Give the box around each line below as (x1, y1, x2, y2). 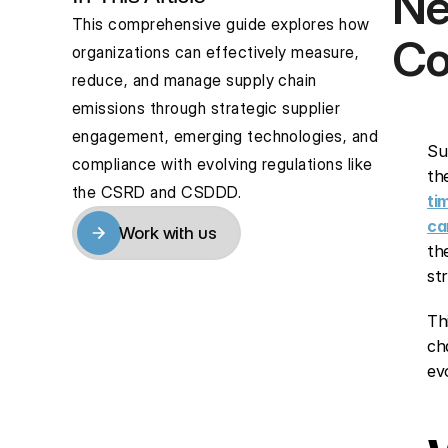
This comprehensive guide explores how (72, 14, 370, 34)
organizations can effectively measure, (72, 42, 360, 62)
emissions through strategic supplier (72, 98, 341, 118)
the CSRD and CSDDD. (72, 182, 242, 202)
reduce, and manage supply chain (72, 70, 317, 90)
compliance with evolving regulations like (72, 154, 373, 174)
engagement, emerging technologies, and (72, 126, 379, 146)
